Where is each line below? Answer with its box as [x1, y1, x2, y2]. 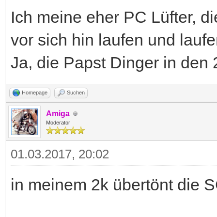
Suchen [67, 90, 85, 96]
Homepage [22, 90, 47, 96]
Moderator [46, 120, 70, 126]
